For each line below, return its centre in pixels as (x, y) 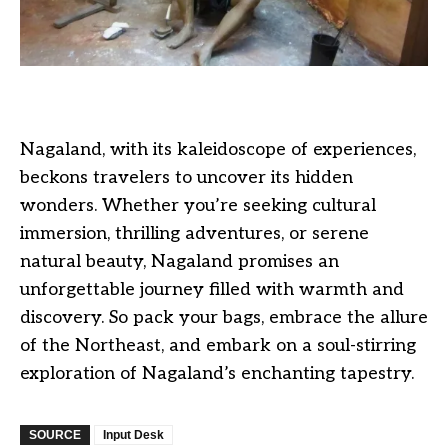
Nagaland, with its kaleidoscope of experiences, (218, 149)
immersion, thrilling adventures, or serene (194, 233)
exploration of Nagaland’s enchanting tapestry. (217, 373)
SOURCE (55, 434)
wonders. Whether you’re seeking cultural (198, 205)
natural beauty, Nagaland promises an (179, 261)
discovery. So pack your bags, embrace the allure (224, 317)
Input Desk (133, 434)
